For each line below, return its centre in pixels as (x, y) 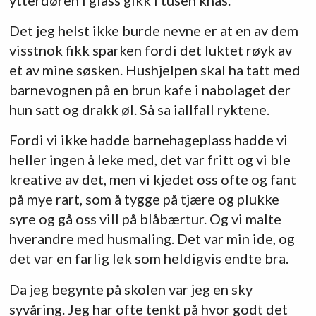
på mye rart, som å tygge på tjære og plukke (144, 199)
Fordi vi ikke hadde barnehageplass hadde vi (148, 140)
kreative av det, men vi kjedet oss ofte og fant (152, 180)
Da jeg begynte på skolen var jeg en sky (130, 289)
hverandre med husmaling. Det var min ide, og (152, 239)
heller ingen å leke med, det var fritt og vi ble (150, 160)
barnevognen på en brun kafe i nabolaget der (150, 90)
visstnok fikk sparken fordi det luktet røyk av (150, 50)
